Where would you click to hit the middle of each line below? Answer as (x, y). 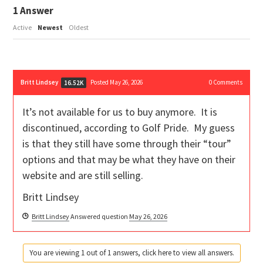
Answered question (100, 217)
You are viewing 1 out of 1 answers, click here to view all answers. (131, 253)
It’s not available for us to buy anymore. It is (120, 112)
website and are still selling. (83, 176)
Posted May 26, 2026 (117, 82)
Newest (50, 28)
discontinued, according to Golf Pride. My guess (129, 128)
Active (23, 28)
